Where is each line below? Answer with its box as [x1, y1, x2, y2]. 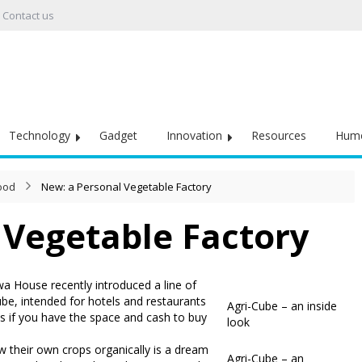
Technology [9, 128, 70, 143]
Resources [251, 128, 306, 143]
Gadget [99, 128, 137, 143]
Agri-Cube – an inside [227, 297, 337, 314]
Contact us [2, 8, 54, 23]
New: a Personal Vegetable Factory [41, 179, 212, 194]
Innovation [166, 128, 222, 143]
